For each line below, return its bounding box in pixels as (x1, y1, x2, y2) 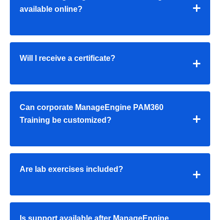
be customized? (50, 116, 111, 125)
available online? (20, 5, 82, 14)
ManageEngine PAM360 (75, 103, 164, 112)
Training (20, 116, 50, 125)
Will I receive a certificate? (20, 54, 115, 63)
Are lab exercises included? (20, 165, 123, 174)
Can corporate (20, 103, 75, 112)
